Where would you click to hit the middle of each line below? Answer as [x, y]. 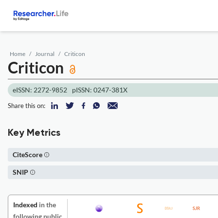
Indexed [25, 205]
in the [47, 205]
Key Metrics [34, 133]
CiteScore [27, 154]
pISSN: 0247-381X [100, 90]
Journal [45, 54]
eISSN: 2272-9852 [40, 90]
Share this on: [27, 106]
